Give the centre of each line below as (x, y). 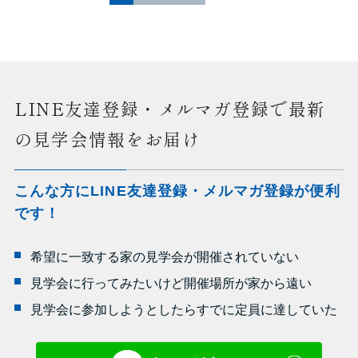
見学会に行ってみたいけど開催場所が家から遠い (171, 283)
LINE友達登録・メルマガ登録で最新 (170, 108)
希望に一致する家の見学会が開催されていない (165, 257)
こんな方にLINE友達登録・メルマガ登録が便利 (177, 191)
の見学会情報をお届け (107, 138)
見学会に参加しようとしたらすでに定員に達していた (184, 309)
